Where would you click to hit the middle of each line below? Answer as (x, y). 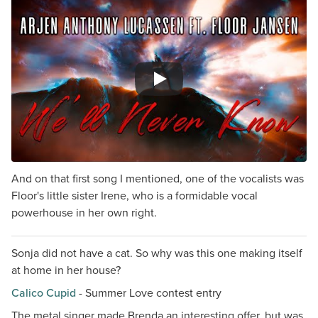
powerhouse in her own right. (84, 213)
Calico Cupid (44, 293)
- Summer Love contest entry (149, 293)
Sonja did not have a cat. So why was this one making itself (157, 253)
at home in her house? (66, 270)
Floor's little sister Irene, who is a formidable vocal (135, 196)
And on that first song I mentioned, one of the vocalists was (158, 179)
